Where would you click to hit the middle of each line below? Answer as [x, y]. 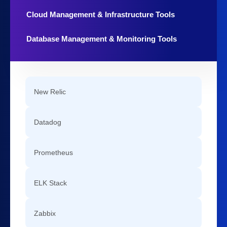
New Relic [50, 92]
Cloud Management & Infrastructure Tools [101, 14]
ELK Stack [50, 183]
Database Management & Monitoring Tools [102, 39]
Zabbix [45, 213]
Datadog [48, 122]
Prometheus [53, 153]
